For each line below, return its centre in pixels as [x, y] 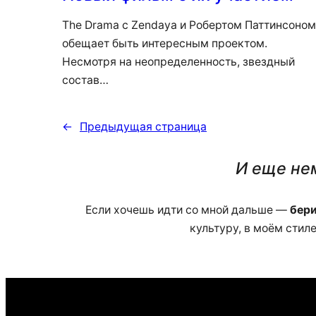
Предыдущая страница [143, 126]
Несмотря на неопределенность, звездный [178, 61]
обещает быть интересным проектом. [165, 43]
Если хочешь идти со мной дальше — [187, 209]
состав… [85, 80]
